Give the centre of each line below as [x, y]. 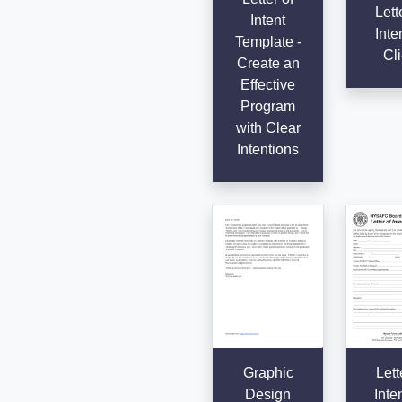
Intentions [268, 149]
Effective [268, 84]
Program [268, 106]
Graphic [268, 373]
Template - [268, 41]
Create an [268, 63]
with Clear [268, 127]
